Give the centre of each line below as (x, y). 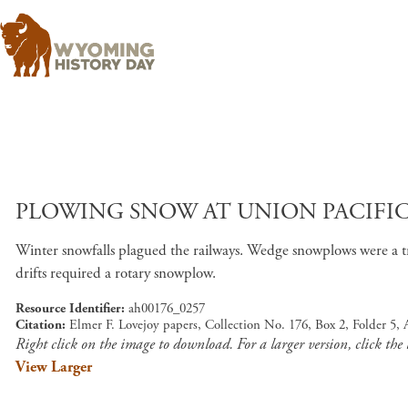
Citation (39, 325)
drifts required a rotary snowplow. (116, 273)
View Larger (54, 367)
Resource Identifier (68, 308)
